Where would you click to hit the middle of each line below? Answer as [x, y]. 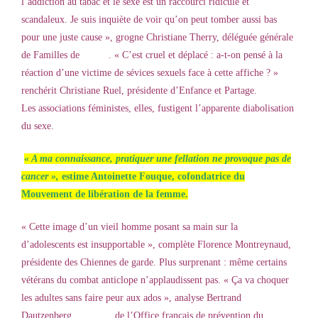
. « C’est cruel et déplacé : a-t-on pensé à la [196, 55]
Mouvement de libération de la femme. [105, 194]
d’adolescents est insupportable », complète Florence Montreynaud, [156, 245]
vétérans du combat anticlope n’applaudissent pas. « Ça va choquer [155, 280]
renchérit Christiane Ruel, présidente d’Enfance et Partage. [139, 91]
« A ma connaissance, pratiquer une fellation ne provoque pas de [158, 159]
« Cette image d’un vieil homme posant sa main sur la [130, 227]
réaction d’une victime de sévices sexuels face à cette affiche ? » [150, 73]
